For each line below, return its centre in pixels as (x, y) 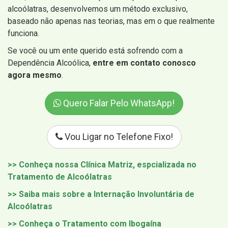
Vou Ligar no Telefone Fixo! (118, 137)
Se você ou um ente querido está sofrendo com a (95, 51)
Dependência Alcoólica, (50, 63)
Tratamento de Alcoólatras (60, 177)
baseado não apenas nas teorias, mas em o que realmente (111, 21)
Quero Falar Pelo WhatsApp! (118, 103)
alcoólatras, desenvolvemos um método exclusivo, (98, 9)
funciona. (23, 34)
